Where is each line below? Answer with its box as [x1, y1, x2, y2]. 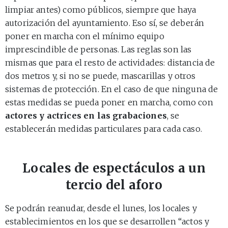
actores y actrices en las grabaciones [5, 110, 167, 121]
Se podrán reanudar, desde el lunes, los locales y [5, 203, 197, 213]
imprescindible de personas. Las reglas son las [5, 44, 192, 54]
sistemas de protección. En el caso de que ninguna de [5, 83, 218, 94]
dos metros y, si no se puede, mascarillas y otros [5, 70, 195, 81]
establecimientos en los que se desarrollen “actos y [5, 216, 210, 226]
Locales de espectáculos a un [22, 160, 206, 176]
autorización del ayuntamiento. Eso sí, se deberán [5, 17, 204, 28]
